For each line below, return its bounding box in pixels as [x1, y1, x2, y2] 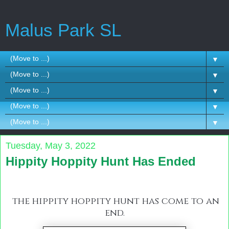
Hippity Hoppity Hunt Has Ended [6, 154, 196, 168]
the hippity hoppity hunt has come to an [12, 194, 219, 208]
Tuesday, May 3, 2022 [6, 141, 96, 151]
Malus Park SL [5, 20, 121, 40]
